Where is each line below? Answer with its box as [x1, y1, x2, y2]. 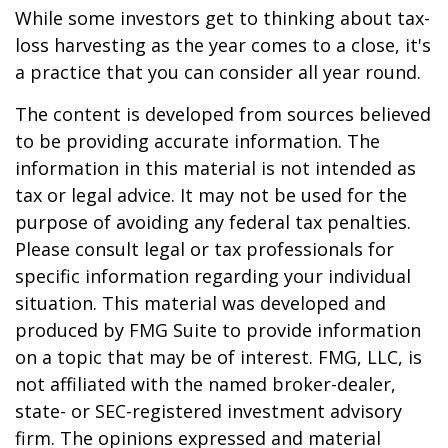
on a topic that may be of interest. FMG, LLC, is [15, 345, 422, 369]
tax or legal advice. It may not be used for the [15, 183, 407, 207]
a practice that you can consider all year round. [15, 60, 421, 84]
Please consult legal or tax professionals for [15, 237, 394, 261]
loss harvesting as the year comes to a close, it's [15, 33, 431, 57]
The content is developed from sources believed [15, 102, 431, 126]
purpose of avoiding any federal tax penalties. [15, 210, 411, 234]
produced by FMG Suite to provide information [15, 318, 421, 342]
